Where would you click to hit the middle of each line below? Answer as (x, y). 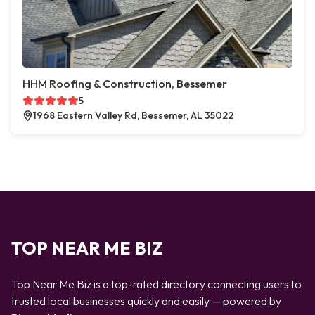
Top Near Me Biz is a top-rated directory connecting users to (156, 284)
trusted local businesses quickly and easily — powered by (146, 301)
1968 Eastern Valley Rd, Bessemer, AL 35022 (133, 115)
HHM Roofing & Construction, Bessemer (125, 84)
